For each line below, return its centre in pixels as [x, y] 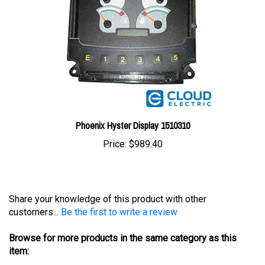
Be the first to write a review [119, 193]
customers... [35, 193]
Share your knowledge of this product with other [108, 180]
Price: [114, 126]
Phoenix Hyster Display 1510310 [132, 107]
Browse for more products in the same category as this [123, 219]
